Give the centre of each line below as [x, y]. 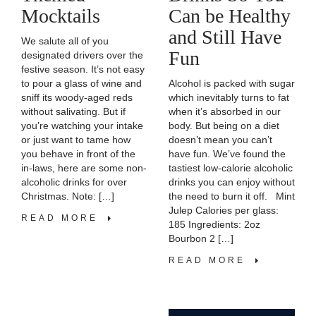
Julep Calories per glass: [224, 210]
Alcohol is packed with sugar [232, 83]
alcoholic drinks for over [74, 182]
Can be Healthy [230, 16]
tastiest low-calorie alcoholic [231, 168]
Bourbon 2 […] [201, 238]
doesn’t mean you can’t [220, 139]
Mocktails [61, 16]
